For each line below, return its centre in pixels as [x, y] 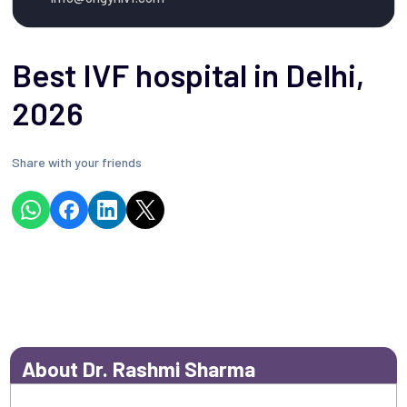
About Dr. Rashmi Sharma [139, 368]
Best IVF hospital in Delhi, [189, 74]
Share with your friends [77, 162]
